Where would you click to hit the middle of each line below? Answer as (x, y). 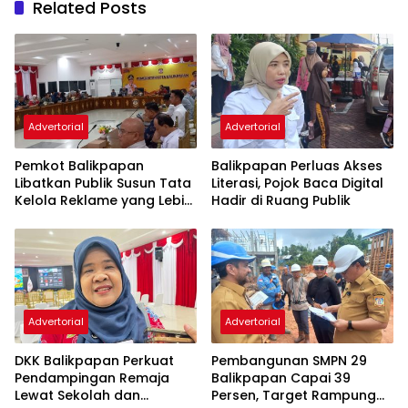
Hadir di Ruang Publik (281, 201)
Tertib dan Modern (76, 218)
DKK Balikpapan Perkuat (94, 360)
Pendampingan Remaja (92, 377)
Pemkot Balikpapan (79, 166)
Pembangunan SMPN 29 (289, 360)
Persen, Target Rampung (294, 395)
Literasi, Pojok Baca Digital (297, 184)
